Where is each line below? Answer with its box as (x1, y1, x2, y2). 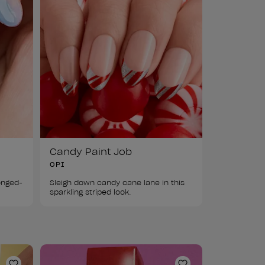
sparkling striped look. (49, 187, 131, 196)
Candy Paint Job (49, 145, 132, 157)
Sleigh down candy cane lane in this (49, 177, 187, 187)
